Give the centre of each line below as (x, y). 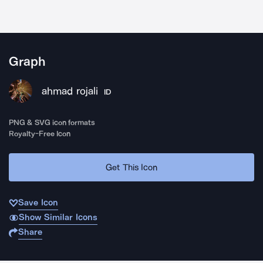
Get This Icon (131, 167)
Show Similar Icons (58, 217)
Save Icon (38, 203)
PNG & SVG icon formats (52, 122)
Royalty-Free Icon (40, 134)
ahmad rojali (70, 91)
